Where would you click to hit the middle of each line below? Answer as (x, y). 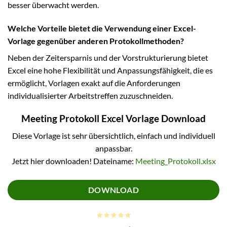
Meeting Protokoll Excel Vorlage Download (113, 118)
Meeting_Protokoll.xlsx (175, 161)
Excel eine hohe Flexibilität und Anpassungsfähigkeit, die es (110, 70)
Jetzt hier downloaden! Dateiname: (73, 161)
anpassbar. (113, 148)
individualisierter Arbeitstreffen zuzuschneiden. (90, 95)
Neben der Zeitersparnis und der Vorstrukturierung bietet (108, 57)
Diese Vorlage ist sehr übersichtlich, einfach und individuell (113, 136)
